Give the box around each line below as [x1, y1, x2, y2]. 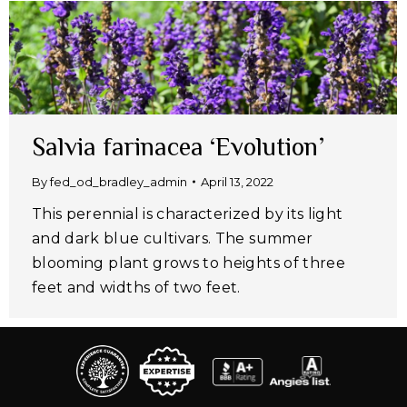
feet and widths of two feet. [32, 279, 241, 297]
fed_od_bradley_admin [50, 174, 187, 190]
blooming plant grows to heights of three [32, 254, 346, 273]
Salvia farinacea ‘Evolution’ [32, 133, 324, 162]
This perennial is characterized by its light [32, 205, 343, 223]
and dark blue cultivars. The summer [32, 230, 313, 248]
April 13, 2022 [201, 174, 273, 190]
